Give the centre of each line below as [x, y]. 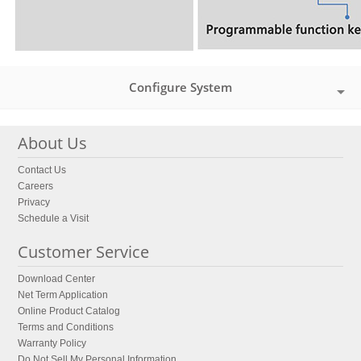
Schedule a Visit [54, 219]
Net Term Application [63, 295]
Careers [36, 187]
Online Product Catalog [69, 311]
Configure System [180, 87]
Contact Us [42, 170]
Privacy [34, 203]
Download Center [57, 279]
